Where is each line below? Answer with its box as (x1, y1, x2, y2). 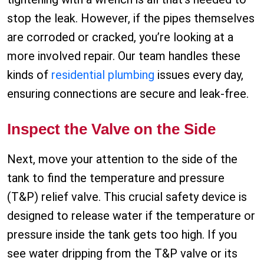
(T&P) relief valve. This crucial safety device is (7, 190, 247, 204)
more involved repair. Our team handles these (7, 49, 240, 64)
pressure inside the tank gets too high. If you (7, 227, 237, 242)
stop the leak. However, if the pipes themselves (7, 11, 255, 26)
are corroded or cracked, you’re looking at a (7, 30, 233, 45)
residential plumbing (51, 68, 154, 82)
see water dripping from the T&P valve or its (7, 246, 237, 261)
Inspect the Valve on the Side (7, 120, 216, 138)
